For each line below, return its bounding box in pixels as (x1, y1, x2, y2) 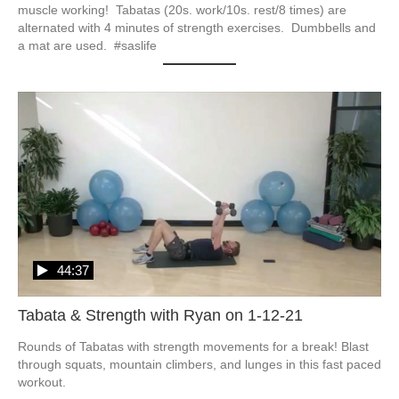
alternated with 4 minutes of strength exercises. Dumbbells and (18, 20, 376, 36)
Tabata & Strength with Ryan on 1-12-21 (18, 305, 303, 324)
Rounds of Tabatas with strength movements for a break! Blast (18, 338, 369, 354)
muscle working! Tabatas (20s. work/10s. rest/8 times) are (18, 3, 346, 18)
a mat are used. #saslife (18, 38, 157, 53)
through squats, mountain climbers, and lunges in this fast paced (18, 356, 381, 371)
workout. (18, 374, 66, 389)
